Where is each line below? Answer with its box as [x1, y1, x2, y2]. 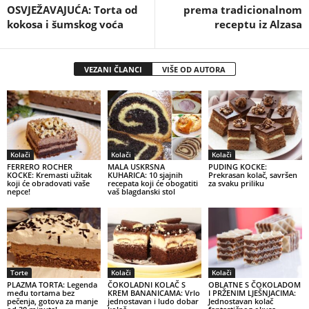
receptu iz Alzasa [215, 17, 302, 31]
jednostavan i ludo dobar [107, 296, 199, 307]
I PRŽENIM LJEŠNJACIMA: [208, 288, 296, 299]
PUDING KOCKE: [208, 161, 267, 172]
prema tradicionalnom [183, 2, 302, 17]
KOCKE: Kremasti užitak [7, 170, 92, 181]
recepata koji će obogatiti [107, 178, 198, 189]
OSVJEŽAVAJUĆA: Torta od [7, 2, 138, 17]
